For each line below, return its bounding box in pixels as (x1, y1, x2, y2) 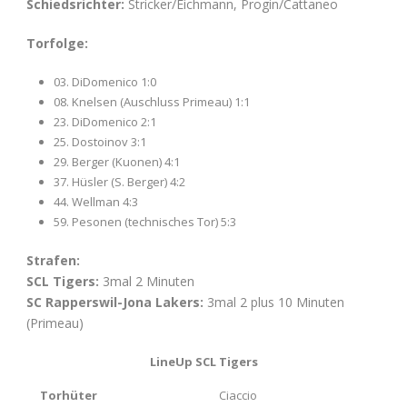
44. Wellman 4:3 (54, 193, 138, 210)
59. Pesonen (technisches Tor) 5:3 (54, 213, 236, 230)
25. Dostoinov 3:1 (54, 133, 146, 150)
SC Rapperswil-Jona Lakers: (26, 293, 207, 311)
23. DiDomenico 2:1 (54, 113, 156, 130)
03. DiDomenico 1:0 (54, 73, 156, 90)
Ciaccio (218, 386, 257, 403)
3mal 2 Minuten (103, 272, 194, 290)
